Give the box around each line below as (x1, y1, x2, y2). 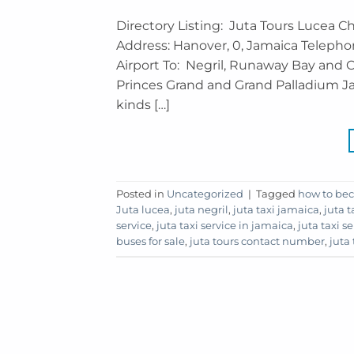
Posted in (116, 188, 167, 201)
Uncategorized (167, 188, 243, 201)
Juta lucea (116, 204, 170, 217)
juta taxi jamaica (233, 204, 319, 217)
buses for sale (116, 235, 185, 248)
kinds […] (116, 96, 170, 112)
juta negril (175, 204, 228, 217)
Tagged (256, 188, 298, 201)
